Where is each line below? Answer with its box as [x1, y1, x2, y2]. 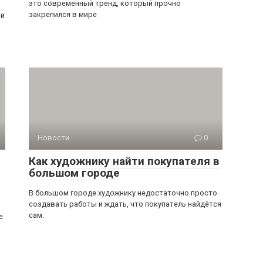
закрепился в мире [29, 10, 97, 19]
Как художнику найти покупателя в [29, 154, 220, 168]
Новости [38, 133, 69, 142]
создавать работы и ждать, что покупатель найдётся [29, 200, 221, 208]
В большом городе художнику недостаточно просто [29, 188, 217, 197]
